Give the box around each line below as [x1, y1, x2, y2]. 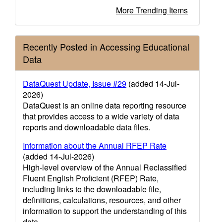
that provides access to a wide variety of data [23, 111, 179, 122]
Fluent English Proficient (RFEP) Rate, [23, 172, 159, 184]
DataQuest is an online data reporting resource [23, 100, 186, 111]
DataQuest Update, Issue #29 [23, 78, 126, 89]
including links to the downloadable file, [23, 183, 161, 195]
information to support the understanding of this [23, 205, 187, 217]
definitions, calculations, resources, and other [23, 194, 181, 206]
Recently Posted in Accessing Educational [23, 40, 189, 53]
